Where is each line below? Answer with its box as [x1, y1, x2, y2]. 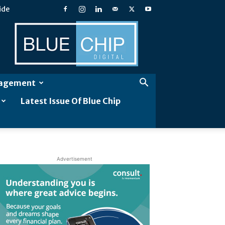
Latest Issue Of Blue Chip [21, 96, 121, 106]
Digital [75, 42, 95, 52]
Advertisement [56, 156, 92, 162]
